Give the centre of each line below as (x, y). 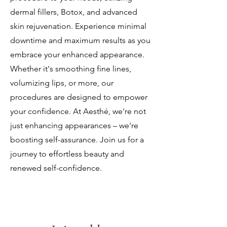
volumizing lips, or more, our (62, 83)
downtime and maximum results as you (80, 40)
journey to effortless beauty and (67, 154)
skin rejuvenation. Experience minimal (78, 26)
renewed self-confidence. (56, 168)
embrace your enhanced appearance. (77, 54)
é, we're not (125, 111)
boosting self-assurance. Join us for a (77, 139)
